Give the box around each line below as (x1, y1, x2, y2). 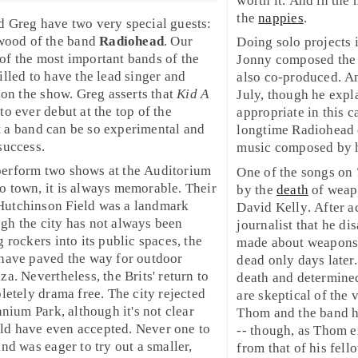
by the (237, 181, 276, 197)
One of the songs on (237, 164, 356, 180)
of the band (26, 33, 100, 49)
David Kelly (237, 199, 308, 215)
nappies (258, 10, 304, 26)
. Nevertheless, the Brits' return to (14, 268, 209, 284)
